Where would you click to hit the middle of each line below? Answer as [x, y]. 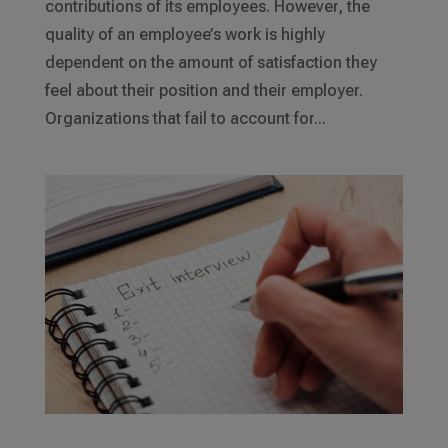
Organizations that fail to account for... [185, 119]
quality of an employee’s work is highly [184, 35]
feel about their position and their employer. [203, 91]
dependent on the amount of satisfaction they [210, 63]
